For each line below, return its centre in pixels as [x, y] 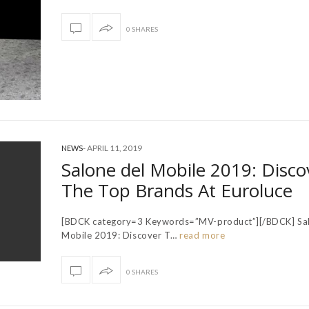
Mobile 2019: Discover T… [119, 235]
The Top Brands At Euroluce [177, 190]
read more [201, 235]
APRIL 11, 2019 [114, 148]
